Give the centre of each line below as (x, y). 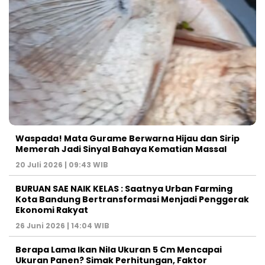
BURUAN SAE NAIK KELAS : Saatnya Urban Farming (124, 188)
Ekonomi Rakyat (52, 210)
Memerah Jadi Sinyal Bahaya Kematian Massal (121, 149)
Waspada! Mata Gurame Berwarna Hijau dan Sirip (127, 138)
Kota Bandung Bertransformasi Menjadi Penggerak (132, 199)
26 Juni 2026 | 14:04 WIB (62, 225)
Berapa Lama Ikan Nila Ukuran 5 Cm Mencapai (119, 249)
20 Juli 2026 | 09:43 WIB (62, 164)
